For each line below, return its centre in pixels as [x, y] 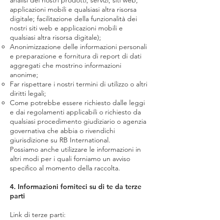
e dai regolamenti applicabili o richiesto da [75, 112]
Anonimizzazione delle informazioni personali [78, 47]
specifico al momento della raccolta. [65, 168]
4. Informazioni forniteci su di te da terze [76, 187]
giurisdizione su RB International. [60, 140]
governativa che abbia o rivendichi [62, 131]
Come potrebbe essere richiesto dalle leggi [77, 103]
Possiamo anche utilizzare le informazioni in [75, 149]
